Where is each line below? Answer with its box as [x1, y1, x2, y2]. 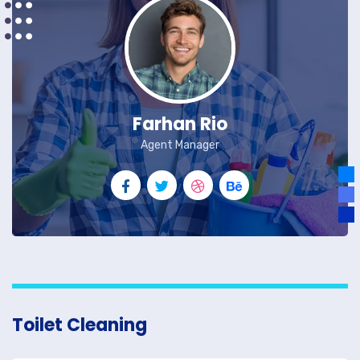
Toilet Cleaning [12, 313, 147, 337]
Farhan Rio [133, 112, 227, 137]
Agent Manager [141, 138, 219, 152]
